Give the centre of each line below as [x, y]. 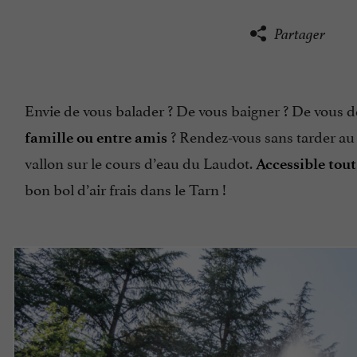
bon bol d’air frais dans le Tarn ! [126, 188]
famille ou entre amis [96, 138]
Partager [299, 34]
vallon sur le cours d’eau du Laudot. [140, 162]
